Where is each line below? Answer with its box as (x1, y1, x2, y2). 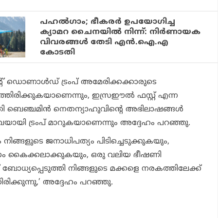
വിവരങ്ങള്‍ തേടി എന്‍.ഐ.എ (40, 37, 169, 47)
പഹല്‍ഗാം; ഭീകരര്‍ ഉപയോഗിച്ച (40, 17, 176, 27)
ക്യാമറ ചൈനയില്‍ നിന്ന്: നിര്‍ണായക (40, 27, 201, 37)
